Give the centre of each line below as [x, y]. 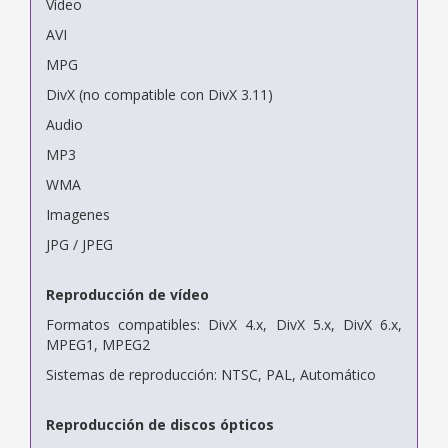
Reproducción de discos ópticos [160, 424]
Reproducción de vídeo [127, 294]
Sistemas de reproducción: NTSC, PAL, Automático [211, 374]
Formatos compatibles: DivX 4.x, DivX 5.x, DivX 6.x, [224, 324]
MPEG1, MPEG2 [98, 344]
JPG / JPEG [79, 244]
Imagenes [78, 214]
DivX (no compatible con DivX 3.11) [159, 94]
